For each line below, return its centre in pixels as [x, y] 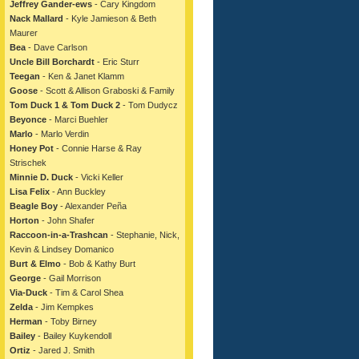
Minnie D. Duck [41, 177]
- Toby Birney [70, 321]
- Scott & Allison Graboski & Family [106, 91]
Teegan [25, 76]
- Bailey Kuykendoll [73, 336]
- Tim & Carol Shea [85, 292]
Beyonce [28, 119]
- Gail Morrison [71, 278]
